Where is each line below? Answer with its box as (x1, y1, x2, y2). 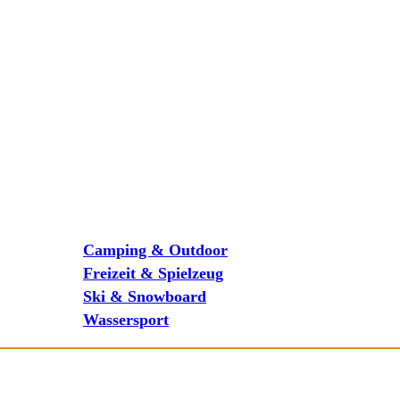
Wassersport (83, 310, 169, 329)
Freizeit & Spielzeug (83, 263, 223, 282)
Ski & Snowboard (83, 287, 206, 305)
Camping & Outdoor (83, 240, 228, 259)
